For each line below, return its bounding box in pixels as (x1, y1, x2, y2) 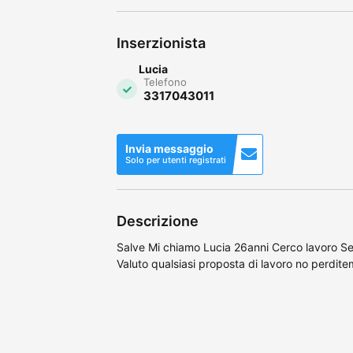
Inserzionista (117, 34, 206, 51)
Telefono (143, 75, 187, 88)
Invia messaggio (125, 141, 214, 155)
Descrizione (117, 212, 199, 229)
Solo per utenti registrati (125, 154, 226, 165)
